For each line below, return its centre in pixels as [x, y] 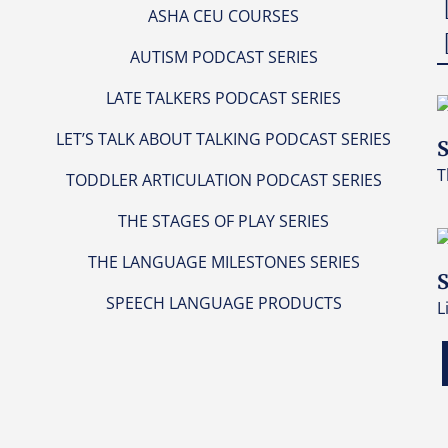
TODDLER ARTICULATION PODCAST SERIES [223, 179]
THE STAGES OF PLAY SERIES [224, 220]
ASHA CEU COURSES [224, 15]
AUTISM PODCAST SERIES [223, 56]
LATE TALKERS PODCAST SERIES [224, 97]
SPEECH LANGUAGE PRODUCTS [223, 302]
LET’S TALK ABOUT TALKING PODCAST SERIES [224, 138]
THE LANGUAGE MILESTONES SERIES [223, 261]
